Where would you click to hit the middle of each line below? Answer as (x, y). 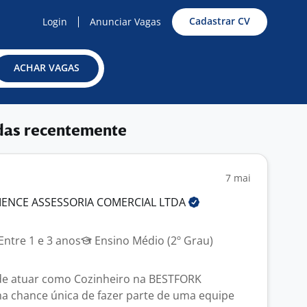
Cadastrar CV (220, 21)
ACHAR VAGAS (47, 67)
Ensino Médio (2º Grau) (152, 241)
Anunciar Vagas (125, 22)
